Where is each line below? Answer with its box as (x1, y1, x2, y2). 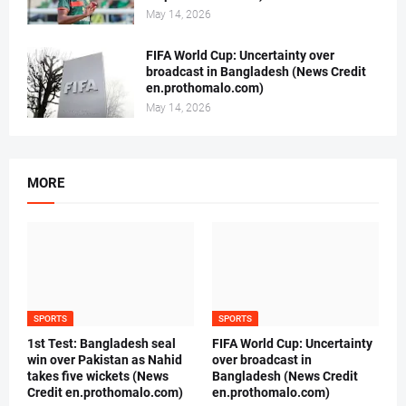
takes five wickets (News (27, 369, 169, 384)
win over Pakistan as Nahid (27, 353, 182, 368)
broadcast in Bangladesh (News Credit (146, 64, 366, 80)
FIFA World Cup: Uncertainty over (146, 48, 334, 63)
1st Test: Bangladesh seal (27, 336, 176, 352)
